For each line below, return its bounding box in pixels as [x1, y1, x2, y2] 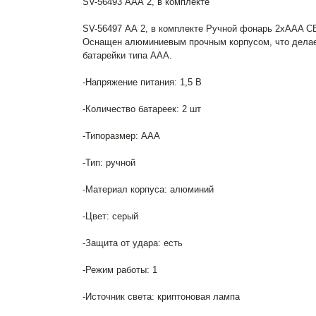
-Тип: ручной [83, 157, 135, 168]
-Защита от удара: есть [83, 238, 183, 248]
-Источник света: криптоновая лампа [83, 291, 240, 302]
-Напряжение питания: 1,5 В [83, 77, 202, 87]
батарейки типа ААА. [83, 50, 172, 61]
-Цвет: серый [83, 211, 138, 221]
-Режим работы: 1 [83, 265, 157, 275]
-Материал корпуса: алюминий [83, 184, 214, 195]
